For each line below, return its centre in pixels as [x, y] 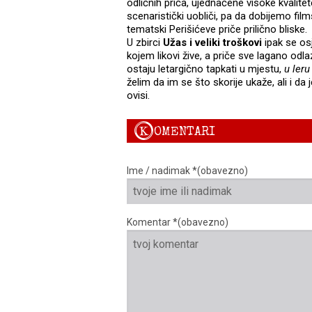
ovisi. [138, 96]
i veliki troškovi [226, 43]
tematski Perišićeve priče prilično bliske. [217, 30]
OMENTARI [185, 131]
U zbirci [145, 43]
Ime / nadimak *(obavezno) [187, 170]
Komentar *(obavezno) [178, 222]
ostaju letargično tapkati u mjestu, [205, 69]
